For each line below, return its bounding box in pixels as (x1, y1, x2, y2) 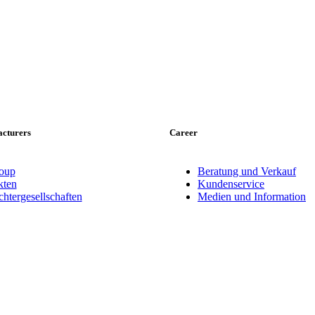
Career (169, 127, 198, 138)
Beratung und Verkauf (198, 165, 296, 177)
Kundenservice (198, 177, 264, 190)
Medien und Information (198, 190, 306, 202)
